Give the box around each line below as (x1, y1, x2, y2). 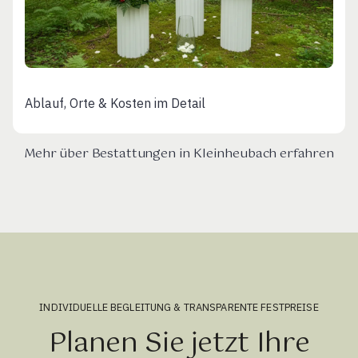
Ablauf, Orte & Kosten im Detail (25, 94, 205, 111)
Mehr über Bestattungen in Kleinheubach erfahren (24, 143, 334, 164)
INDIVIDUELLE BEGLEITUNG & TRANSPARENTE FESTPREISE (39, 300, 319, 314)
